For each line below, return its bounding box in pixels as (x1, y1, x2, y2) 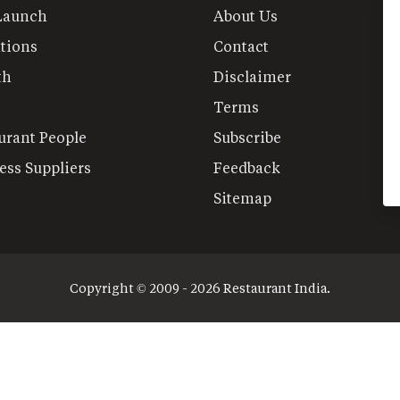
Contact (213, 36, 269, 55)
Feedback (213, 157, 280, 177)
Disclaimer (213, 66, 291, 86)
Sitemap (213, 187, 271, 207)
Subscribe (213, 127, 281, 146)
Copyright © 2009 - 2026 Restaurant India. (70, 279, 330, 296)
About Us (213, 5, 278, 25)
